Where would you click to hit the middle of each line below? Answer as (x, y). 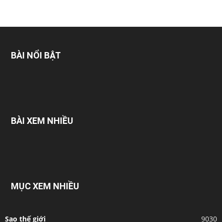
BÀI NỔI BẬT (36, 55)
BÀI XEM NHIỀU (42, 121)
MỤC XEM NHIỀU (45, 186)
